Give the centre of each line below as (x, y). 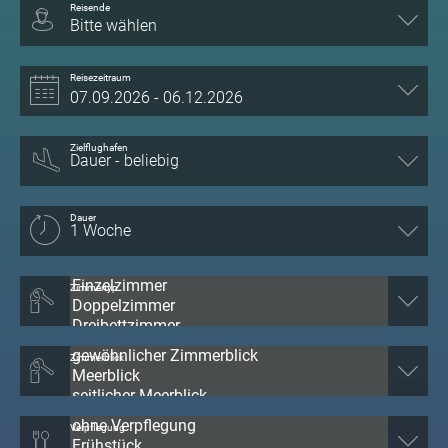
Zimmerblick (97, 357)
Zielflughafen (99, 147)
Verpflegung (97, 427)
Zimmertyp (94, 287)
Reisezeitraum (100, 77)
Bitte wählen (113, 25)
